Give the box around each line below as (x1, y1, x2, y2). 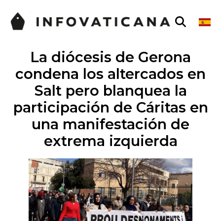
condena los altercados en (15, 65, 206, 82)
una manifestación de (32, 115, 189, 133)
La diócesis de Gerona (30, 48, 191, 66)
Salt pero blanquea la (34, 82, 187, 99)
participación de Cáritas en (13, 99, 208, 116)
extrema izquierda (43, 132, 178, 149)
